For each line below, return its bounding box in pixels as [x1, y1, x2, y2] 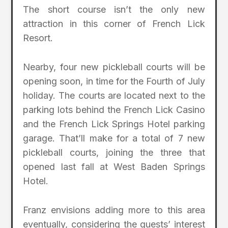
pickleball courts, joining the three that [23, 147, 205, 158]
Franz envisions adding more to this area [23, 204, 205, 215]
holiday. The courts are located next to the [23, 90, 205, 101]
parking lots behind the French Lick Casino [23, 104, 205, 116]
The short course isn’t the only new [23, 4, 205, 15]
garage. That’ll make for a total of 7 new [23, 133, 205, 144]
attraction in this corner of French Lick [23, 18, 205, 30]
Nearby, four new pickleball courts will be [23, 62, 205, 73]
